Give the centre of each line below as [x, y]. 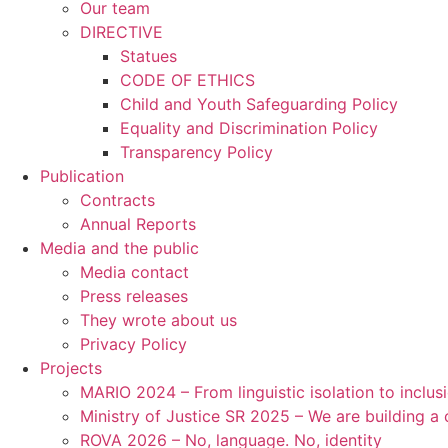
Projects [71, 368]
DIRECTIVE [121, 32]
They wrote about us [158, 320]
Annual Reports [138, 224]
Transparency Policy [196, 152]
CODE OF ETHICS [187, 80]
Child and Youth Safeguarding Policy [259, 104]
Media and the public [119, 248]
